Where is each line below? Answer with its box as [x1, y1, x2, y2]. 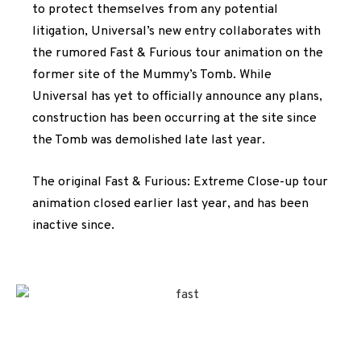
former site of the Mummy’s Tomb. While [32, 67, 272, 84]
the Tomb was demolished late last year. [32, 132, 265, 149]
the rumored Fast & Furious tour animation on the [32, 45, 323, 62]
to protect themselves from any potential [32, 2, 278, 19]
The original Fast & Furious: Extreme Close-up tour [32, 173, 328, 190]
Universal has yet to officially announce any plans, [32, 89, 322, 106]
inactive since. [32, 217, 114, 234]
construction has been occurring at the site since [32, 110, 317, 127]
